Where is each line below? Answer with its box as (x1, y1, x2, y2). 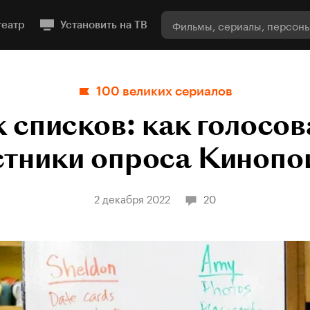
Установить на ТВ (60, 19, 147, 31)
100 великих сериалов (95, 84, 232, 99)
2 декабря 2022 (94, 190, 170, 206)
